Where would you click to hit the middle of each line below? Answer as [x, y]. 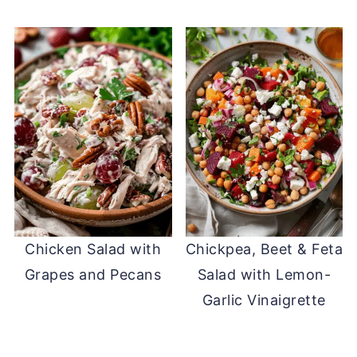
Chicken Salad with [93, 249]
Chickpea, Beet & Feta [264, 249]
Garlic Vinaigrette [264, 300]
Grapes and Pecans [93, 274]
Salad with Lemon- [264, 274]
